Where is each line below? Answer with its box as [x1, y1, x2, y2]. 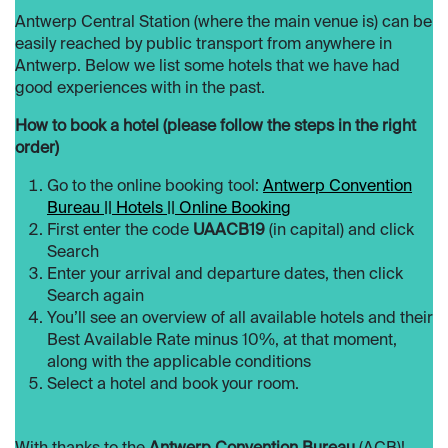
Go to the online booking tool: [47, 179, 263, 196]
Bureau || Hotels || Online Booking [47, 201, 291, 218]
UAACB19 [193, 223, 265, 240]
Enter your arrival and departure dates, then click [47, 267, 403, 284]
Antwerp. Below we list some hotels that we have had [15, 59, 400, 76]
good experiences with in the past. [15, 81, 265, 98]
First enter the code [47, 223, 193, 240]
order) [15, 141, 59, 158]
